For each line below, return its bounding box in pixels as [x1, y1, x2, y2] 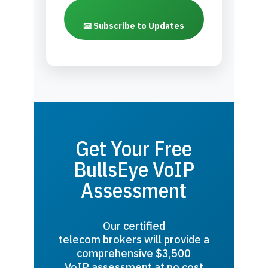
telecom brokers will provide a [58, 232, 209, 247]
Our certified [102, 218, 165, 233]
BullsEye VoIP [73, 156, 194, 184]
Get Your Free [75, 135, 193, 163]
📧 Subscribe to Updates [83, 20, 185, 32]
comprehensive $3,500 [77, 246, 191, 261]
